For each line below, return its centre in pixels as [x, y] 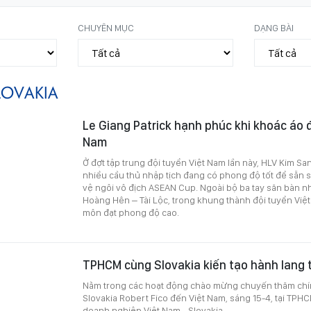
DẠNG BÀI [274, 28]
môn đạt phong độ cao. [131, 212]
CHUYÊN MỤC [106, 28]
